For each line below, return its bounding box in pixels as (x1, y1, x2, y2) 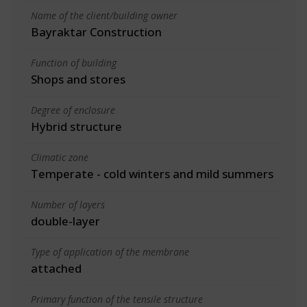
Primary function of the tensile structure (31, 292, 203, 306)
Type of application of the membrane (31, 245, 189, 258)
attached (31, 260, 82, 276)
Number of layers (31, 197, 105, 211)
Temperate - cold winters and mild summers (31, 165, 273, 182)
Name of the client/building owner (31, 8, 177, 22)
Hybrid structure (31, 118, 122, 134)
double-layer (31, 212, 100, 229)
